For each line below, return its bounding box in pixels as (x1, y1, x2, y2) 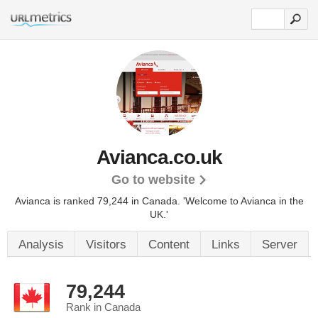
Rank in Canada (66, 302, 141, 313)
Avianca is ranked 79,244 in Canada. (14, 195, 183, 207)
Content (148, 238, 190, 251)
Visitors (86, 238, 126, 251)
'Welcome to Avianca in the (182, 195, 304, 207)
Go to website (111, 172, 195, 187)
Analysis (18, 238, 64, 251)
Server (262, 238, 297, 251)
